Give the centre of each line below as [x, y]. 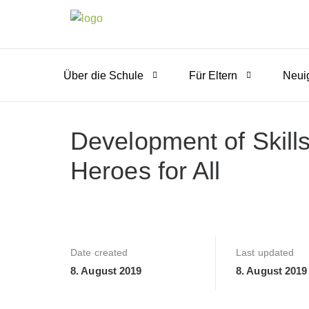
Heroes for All [146, 171]
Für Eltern [213, 76]
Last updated [265, 253]
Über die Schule [104, 76]
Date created [99, 253]
